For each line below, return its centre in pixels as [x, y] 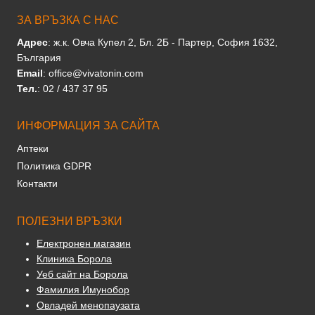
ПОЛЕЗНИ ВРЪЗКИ [70, 221]
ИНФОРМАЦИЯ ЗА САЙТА [88, 126]
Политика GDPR [54, 166]
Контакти [37, 183]
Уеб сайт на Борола [82, 275]
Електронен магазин [84, 244]
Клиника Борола [74, 259]
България [39, 58]
